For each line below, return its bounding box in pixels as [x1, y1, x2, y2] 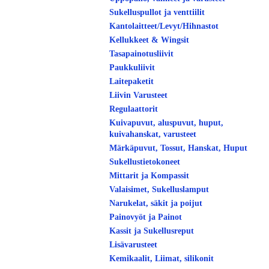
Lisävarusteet [109, 240, 157, 249]
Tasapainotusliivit [109, 49, 174, 58]
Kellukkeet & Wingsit [109, 35, 189, 44]
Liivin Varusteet [109, 91, 168, 100]
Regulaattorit [109, 104, 158, 113]
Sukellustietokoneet [109, 157, 180, 166]
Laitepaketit [109, 77, 154, 86]
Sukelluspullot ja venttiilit [109, 8, 205, 17]
